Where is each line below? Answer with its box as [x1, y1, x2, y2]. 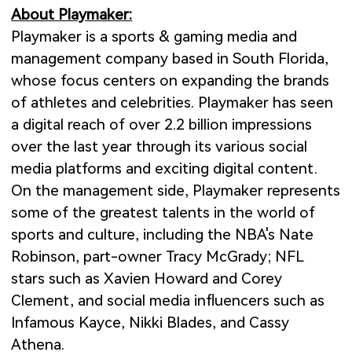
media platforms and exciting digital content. [11, 159, 318, 178]
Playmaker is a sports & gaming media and [11, 27, 298, 46]
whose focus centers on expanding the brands [11, 71, 330, 90]
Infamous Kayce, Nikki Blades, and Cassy [11, 313, 290, 332]
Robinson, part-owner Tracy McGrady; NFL [11, 247, 304, 266]
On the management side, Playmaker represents [11, 181, 341, 200]
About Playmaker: [11, 5, 133, 24]
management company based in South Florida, [11, 49, 329, 68]
